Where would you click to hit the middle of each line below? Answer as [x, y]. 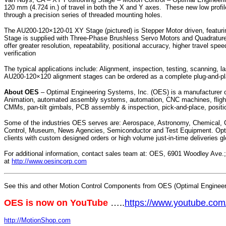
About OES [21, 92]
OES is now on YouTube [56, 203]
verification [20, 53]
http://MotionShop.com [37, 220]
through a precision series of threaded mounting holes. [83, 15]
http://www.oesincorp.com [49, 161]
